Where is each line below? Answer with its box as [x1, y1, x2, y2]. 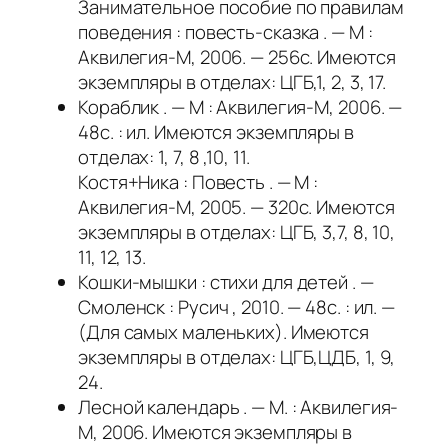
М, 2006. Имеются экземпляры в [78, 419, 353, 446]
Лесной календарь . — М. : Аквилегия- [78, 394, 399, 421]
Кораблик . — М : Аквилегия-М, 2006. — [78, 94, 403, 121]
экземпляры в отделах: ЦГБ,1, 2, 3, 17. [78, 69, 387, 96]
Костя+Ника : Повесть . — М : [78, 169, 319, 196]
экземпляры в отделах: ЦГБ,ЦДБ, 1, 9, [78, 344, 396, 371]
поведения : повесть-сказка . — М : [78, 19, 373, 46]
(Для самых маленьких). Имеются [78, 319, 369, 346]
